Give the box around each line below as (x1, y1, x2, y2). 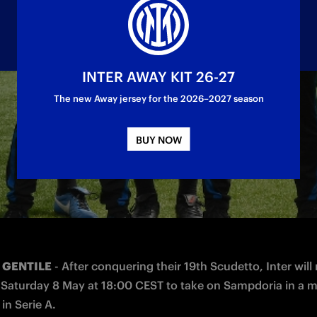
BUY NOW (135, 134, 182, 146)
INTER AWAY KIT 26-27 (82, 68, 235, 86)
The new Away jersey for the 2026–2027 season (53, 93, 264, 105)
